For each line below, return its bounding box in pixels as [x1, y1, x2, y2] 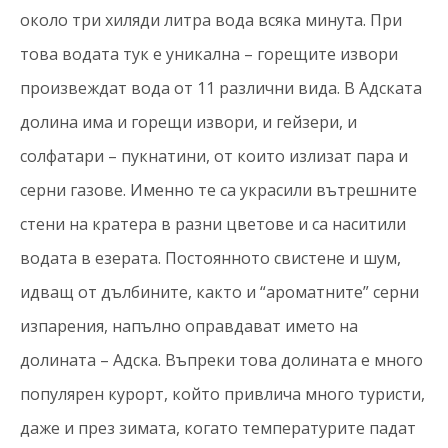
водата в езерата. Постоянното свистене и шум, [20, 247, 401, 269]
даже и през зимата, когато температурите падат [20, 417, 416, 439]
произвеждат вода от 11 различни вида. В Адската [20, 77, 422, 99]
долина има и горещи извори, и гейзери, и [20, 111, 357, 133]
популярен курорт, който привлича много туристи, [20, 383, 425, 405]
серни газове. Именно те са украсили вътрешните [20, 179, 417, 201]
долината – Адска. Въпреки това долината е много [20, 349, 423, 371]
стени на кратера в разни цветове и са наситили [20, 213, 406, 235]
